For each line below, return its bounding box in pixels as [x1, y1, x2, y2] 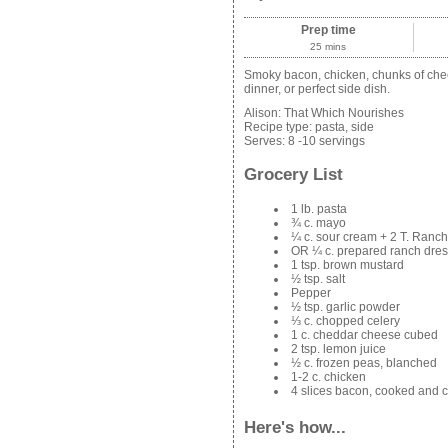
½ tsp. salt [290, 271, 345, 286]
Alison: [243, 106, 284, 120]
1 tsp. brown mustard [290, 257, 404, 272]
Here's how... [243, 417, 346, 437]
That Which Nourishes [283, 106, 404, 120]
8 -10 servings [287, 134, 365, 148]
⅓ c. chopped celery [290, 313, 400, 328]
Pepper [290, 285, 331, 300]
